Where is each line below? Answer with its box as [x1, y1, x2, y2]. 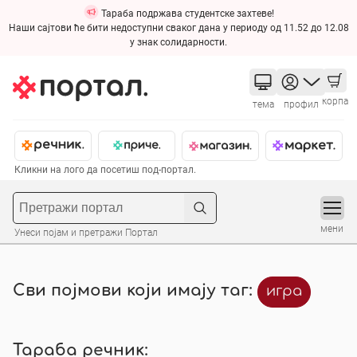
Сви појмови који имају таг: [13, 283, 257, 300]
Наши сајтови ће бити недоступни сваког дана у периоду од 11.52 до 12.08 [8, 22, 349, 33]
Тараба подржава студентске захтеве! [98, 8, 274, 19]
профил [283, 99, 319, 110]
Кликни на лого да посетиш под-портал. [14, 164, 196, 175]
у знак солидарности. [130, 37, 227, 48]
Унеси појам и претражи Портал [14, 226, 158, 238]
